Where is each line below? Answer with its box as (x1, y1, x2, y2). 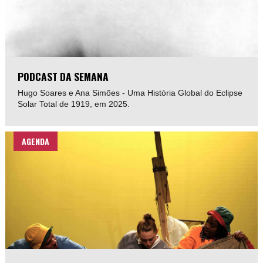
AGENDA (22, 135, 50, 148)
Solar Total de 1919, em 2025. (18, 99, 130, 109)
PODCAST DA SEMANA (18, 69, 109, 85)
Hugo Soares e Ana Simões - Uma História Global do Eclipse (18, 88, 243, 98)
